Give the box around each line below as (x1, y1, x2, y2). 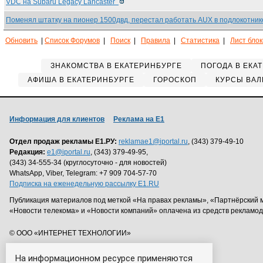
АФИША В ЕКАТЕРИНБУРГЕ (27, 76, 134, 84)
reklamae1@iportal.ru (119, 137, 188, 146)
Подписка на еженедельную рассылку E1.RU (9, 180, 159, 188)
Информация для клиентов (9, 115, 104, 123)
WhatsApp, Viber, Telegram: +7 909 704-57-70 (9, 169, 157, 177)
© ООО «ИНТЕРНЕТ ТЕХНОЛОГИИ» (9, 229, 131, 237)
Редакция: (9, 148, 45, 156)
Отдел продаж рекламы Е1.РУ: (9, 137, 117, 146)
